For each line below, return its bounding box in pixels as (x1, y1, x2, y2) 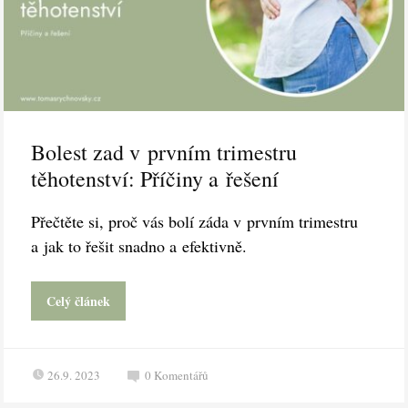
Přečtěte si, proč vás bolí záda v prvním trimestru (31, 210, 359, 233)
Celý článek (46, 291, 111, 311)
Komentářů (154, 367, 209, 384)
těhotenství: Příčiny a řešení (31, 164, 280, 194)
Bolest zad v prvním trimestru (31, 138, 298, 168)
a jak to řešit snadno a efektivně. (31, 235, 248, 258)
